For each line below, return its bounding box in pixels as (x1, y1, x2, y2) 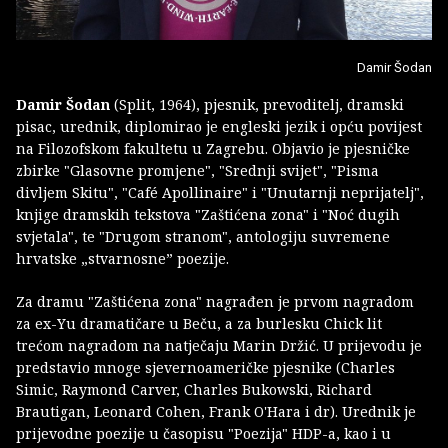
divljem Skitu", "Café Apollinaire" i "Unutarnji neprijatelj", (16, 183, 424, 203)
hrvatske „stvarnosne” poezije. (16, 249, 229, 269)
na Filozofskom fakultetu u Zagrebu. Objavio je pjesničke (16, 139, 410, 159)
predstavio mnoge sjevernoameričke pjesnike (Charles (16, 358, 395, 378)
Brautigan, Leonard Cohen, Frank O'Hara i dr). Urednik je (16, 402, 416, 422)
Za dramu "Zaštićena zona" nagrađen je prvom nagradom (16, 292, 414, 312)
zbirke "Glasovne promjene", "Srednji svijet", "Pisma (16, 161, 379, 181)
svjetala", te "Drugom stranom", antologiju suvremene (16, 227, 390, 247)
